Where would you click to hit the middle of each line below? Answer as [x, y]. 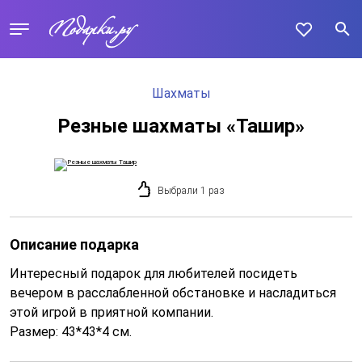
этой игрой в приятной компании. [112, 312]
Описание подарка [74, 244]
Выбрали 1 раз [191, 190]
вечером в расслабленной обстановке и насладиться [173, 293]
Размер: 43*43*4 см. [71, 332]
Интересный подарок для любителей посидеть [154, 274]
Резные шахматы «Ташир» [181, 126]
